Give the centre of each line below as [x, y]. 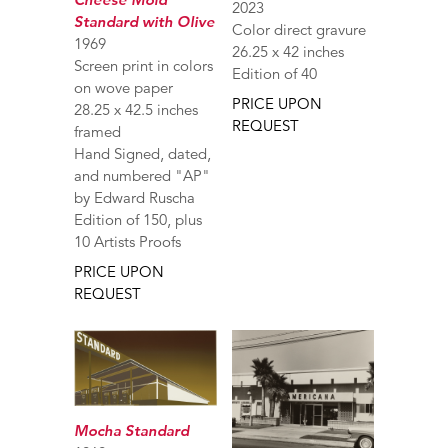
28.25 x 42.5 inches [136, 109]
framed [97, 131]
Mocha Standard [131, 430]
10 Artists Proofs [127, 241]
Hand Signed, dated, [142, 153]
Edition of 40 [274, 74]
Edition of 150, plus [138, 219]
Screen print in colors [143, 65]
